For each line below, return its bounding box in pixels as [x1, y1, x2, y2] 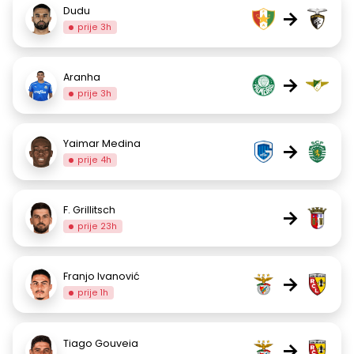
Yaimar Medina [63, 136, 141, 150]
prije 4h [77, 153, 112, 166]
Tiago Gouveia [63, 337, 141, 350]
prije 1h [77, 286, 109, 299]
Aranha [63, 70, 100, 84]
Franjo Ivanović [63, 269, 140, 283]
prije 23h [77, 220, 118, 232]
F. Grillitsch [63, 202, 115, 217]
